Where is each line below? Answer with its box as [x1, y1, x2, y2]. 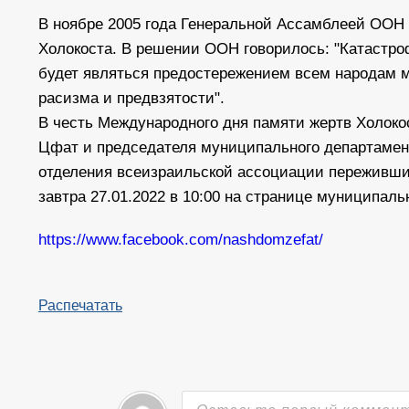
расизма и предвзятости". [38, 89, 225, 107]
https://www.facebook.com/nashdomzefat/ [38, 230, 323, 248]
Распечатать [38, 297, 122, 313]
